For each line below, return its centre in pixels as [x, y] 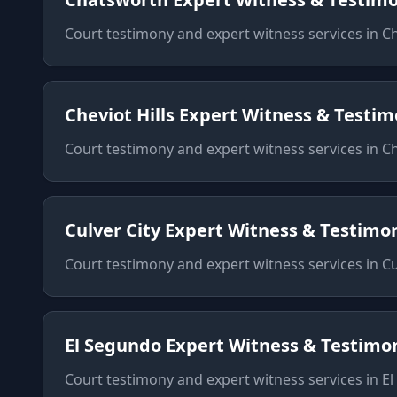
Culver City [113, 230]
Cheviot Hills [120, 115]
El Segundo [113, 345]
